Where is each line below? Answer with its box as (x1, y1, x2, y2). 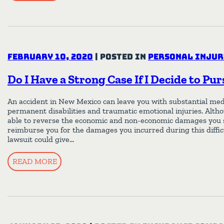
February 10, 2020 (7, 51, 93, 62)
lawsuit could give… (7, 134, 74, 144)
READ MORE (12, 156, 57, 166)
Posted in (100, 51, 148, 62)
